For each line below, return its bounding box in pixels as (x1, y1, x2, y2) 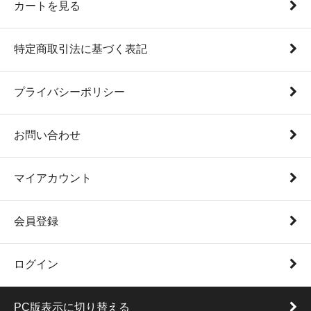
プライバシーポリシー (14, 85, 125, 98)
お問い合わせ (14, 128, 81, 141)
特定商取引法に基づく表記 (14, 42, 147, 55)
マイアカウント (14, 171, 92, 184)
